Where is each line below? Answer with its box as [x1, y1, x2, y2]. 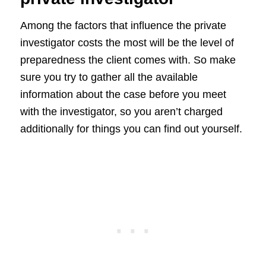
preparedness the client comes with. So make [20, 53, 236, 66]
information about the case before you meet [20, 88, 226, 100]
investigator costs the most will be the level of [20, 36, 234, 49]
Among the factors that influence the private [20, 19, 226, 31]
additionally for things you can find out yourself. [20, 122, 242, 135]
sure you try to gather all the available [20, 71, 198, 83]
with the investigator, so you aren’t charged [20, 105, 223, 118]
